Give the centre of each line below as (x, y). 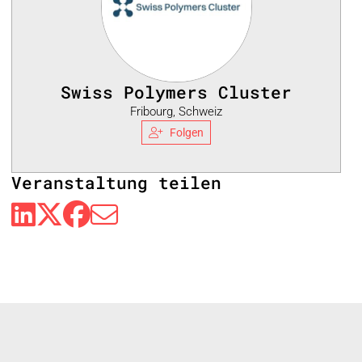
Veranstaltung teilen (116, 183)
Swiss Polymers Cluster (176, 92)
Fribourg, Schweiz (176, 111)
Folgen (186, 133)
